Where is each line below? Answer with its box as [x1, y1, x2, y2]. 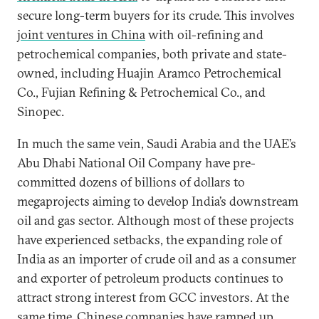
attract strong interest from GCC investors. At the [17, 289, 289, 305]
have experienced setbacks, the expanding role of [17, 231, 282, 248]
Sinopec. [17, 103, 64, 120]
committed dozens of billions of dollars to [17, 174, 245, 190]
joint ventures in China [17, 26, 145, 43]
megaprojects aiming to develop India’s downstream [17, 193, 298, 209]
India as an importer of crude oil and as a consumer [17, 251, 296, 267]
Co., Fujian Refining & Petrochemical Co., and [17, 84, 266, 100]
